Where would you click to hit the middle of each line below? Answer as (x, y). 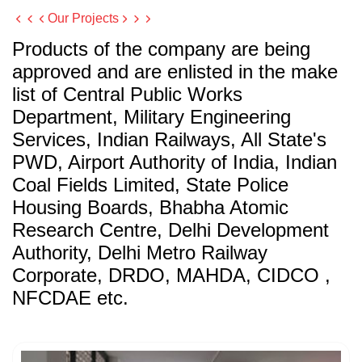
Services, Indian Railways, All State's (169, 139)
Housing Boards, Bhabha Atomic (150, 207)
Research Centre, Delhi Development (170, 229)
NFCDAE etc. (70, 297)
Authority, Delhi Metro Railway (140, 252)
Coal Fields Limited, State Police (150, 184)
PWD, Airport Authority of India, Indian (175, 162)
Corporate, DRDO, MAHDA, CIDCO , (171, 275)
